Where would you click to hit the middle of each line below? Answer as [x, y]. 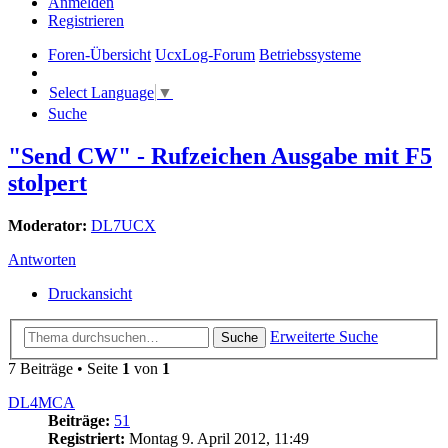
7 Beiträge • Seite [65, 368]
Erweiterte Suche [324, 336]
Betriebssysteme [310, 55]
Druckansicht [90, 294]
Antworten [42, 260]
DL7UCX [123, 226]
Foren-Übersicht [99, 55]
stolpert [47, 183]
